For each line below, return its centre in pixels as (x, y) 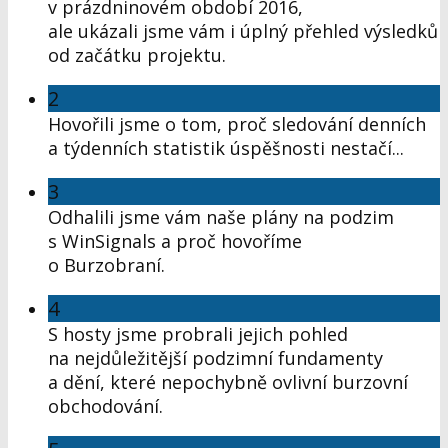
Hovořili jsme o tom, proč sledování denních (237, 124)
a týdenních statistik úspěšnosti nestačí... (226, 148)
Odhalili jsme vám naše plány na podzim (221, 217)
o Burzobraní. (106, 265)
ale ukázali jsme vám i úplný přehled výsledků (243, 31)
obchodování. (105, 406)
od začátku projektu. (137, 55)
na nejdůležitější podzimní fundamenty (215, 358)
